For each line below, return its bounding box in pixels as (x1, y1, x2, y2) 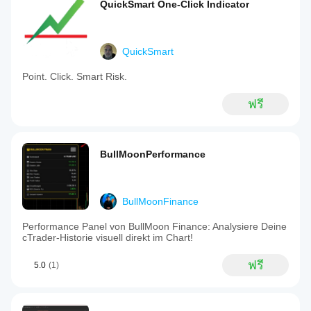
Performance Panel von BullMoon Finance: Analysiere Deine (22, 221, 287, 232)
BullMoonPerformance (100, 149, 205, 160)
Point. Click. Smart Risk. (22, 71, 127, 82)
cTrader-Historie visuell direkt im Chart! (22, 232, 193, 243)
